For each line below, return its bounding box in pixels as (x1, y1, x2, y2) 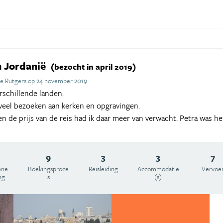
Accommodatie (137, 164, 179, 174)
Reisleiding (88, 164, 118, 174)
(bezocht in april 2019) (51, 61, 136, 73)
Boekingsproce (28, 164, 69, 174)
